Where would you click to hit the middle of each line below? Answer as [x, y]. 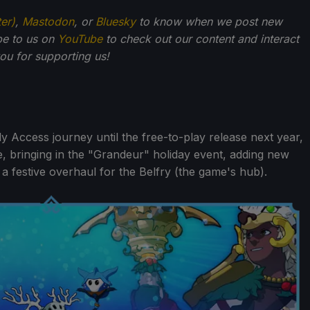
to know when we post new [209, 21]
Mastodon [48, 21]
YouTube [80, 38]
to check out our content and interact [201, 38]
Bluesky [116, 21]
